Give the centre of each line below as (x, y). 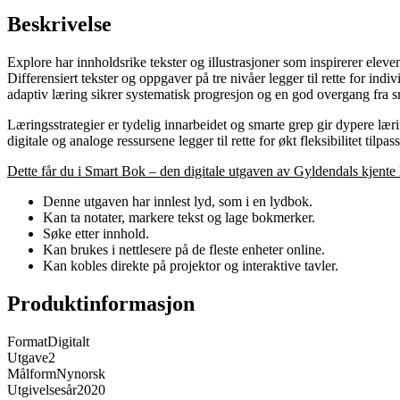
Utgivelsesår (42, 390)
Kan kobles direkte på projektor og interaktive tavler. (191, 266)
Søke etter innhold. (96, 234)
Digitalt (68, 342)
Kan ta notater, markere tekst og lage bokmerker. (179, 218)
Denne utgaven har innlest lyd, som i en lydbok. (178, 202)
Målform (32, 374)
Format (27, 342)
